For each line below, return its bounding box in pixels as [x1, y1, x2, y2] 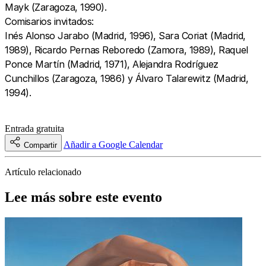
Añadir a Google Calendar [64, 139, 163, 150]
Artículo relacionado [5, 166, 81, 177]
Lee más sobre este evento [5, 189, 162, 205]
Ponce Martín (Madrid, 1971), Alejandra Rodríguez [5, 58, 218, 70]
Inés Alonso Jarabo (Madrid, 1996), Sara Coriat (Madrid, [5, 29, 246, 42]
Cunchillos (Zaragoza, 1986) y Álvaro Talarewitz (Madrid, [5, 72, 249, 84]
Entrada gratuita [5, 123, 64, 134]
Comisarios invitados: [5, 15, 94, 27]
